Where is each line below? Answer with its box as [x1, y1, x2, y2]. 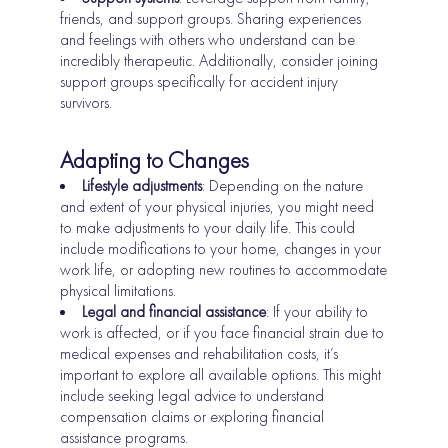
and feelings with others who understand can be [60, 29, 356, 51]
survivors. [60, 92, 113, 114]
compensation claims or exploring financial [60, 406, 325, 428]
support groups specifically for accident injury [60, 71, 339, 93]
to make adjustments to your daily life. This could [60, 217, 356, 239]
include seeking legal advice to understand [60, 385, 325, 407]
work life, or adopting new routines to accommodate [60, 259, 388, 281]
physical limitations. [60, 280, 177, 302]
